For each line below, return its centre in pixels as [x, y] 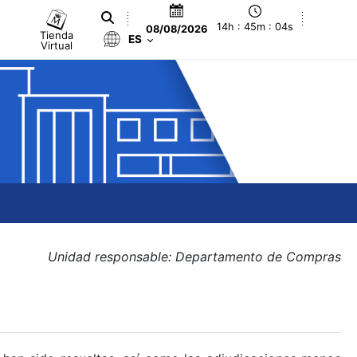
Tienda [57, 35]
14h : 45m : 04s [255, 27]
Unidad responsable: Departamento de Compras [194, 257]
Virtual [57, 45]
